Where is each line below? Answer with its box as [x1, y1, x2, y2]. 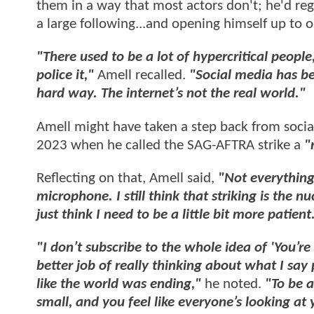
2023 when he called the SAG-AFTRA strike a [36, 137, 304, 153]
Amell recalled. [94, 68, 189, 83]
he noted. [201, 277, 265, 292]
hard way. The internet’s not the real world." [36, 86, 306, 102]
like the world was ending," [36, 277, 201, 292]
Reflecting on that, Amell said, [36, 171, 218, 186]
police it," [36, 68, 94, 83]
